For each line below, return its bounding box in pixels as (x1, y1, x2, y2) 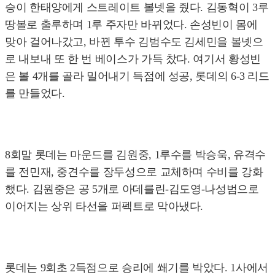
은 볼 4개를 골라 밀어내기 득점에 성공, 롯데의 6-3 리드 (5, 70, 269, 83)
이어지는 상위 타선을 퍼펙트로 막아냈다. (5, 200, 204, 213)
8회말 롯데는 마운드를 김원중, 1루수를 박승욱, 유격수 (5, 149, 266, 161)
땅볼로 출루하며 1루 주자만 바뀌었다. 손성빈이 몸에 (5, 18, 258, 31)
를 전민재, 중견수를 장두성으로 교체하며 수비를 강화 (5, 166, 263, 179)
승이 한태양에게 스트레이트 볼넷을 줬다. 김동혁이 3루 (5, 1, 269, 14)
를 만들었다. (5, 87, 65, 100)
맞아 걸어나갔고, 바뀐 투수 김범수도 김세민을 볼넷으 (5, 36, 263, 48)
